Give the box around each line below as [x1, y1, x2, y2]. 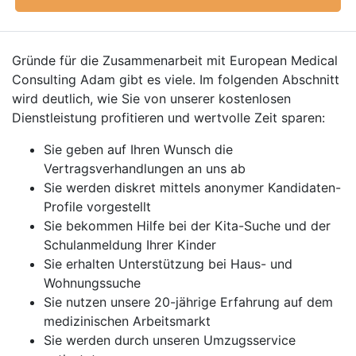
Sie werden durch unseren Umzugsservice [44, 332, 296, 348]
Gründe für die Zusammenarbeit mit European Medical [12, 52, 338, 68]
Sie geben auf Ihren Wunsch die [44, 141, 233, 157]
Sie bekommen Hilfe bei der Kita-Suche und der [44, 218, 331, 234]
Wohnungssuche [44, 275, 141, 291]
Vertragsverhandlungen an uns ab [44, 161, 246, 176]
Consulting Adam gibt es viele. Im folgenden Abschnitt [12, 72, 339, 87]
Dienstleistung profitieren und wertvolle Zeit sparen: [12, 110, 325, 126]
